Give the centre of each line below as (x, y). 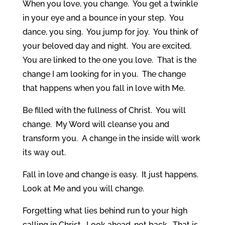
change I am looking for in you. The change (104, 74)
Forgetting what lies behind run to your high (105, 210)
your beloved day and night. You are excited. (108, 46)
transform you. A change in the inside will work (111, 138)
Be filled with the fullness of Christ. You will (104, 110)
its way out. (44, 152)
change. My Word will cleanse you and (96, 124)
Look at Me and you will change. (83, 188)
